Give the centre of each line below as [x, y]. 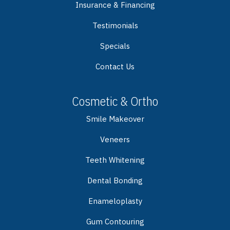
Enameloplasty [115, 201]
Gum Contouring [115, 221]
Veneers [115, 139]
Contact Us [115, 66]
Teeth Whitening [115, 160]
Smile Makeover [115, 119]
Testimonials [115, 25]
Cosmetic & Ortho [115, 101]
